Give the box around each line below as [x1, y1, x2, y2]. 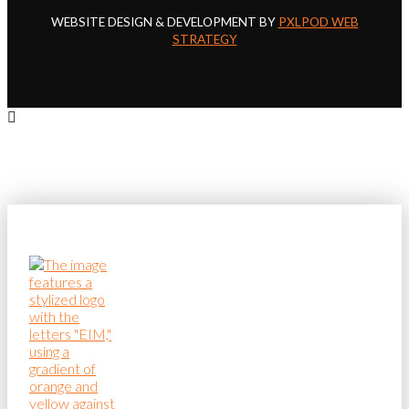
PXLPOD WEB [278, 15, 359, 29]
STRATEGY [172, 32, 237, 47]
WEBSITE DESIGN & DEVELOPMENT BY [50, 15, 276, 29]
